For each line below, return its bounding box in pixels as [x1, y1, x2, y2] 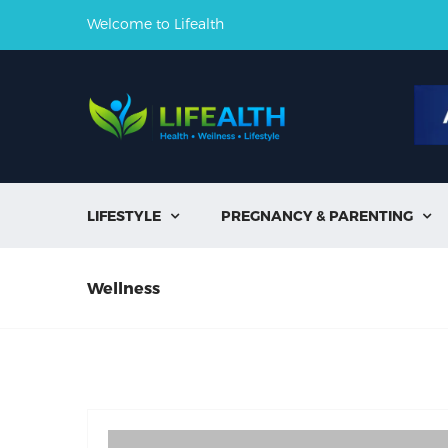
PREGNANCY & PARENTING [221, 207, 413, 224]
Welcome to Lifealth [87, 15, 224, 32]
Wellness [87, 278, 160, 297]
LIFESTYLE [87, 207, 161, 224]
